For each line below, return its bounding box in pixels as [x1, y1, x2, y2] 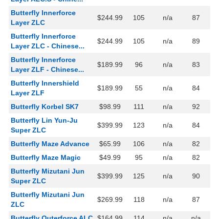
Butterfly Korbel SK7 [11, 103, 79, 111]
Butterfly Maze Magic [11, 153, 81, 162]
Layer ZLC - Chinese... [11, 42, 85, 50]
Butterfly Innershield [11, 79, 79, 88]
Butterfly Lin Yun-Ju [11, 116, 78, 125]
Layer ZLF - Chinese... [11, 66, 84, 74]
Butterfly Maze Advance [11, 140, 89, 148]
